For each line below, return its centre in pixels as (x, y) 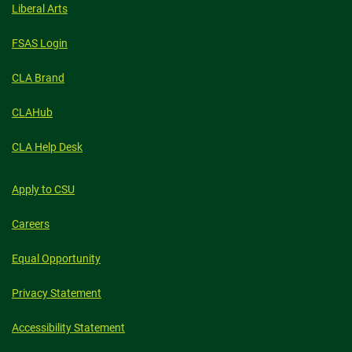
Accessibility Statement (68, 328)
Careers (31, 224)
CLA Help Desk (47, 147)
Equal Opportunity (56, 258)
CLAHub (32, 112)
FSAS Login (40, 43)
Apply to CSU (43, 189)
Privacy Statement (57, 293)
